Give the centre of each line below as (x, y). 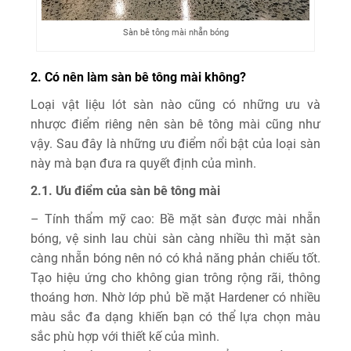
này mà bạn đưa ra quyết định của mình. (143, 163)
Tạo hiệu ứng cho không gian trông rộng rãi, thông (175, 277)
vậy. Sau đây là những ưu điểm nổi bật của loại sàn (175, 143)
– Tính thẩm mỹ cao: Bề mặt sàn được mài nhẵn (175, 219)
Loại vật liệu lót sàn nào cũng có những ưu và (175, 104)
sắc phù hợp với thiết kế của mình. (125, 336)
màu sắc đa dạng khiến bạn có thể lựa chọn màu (175, 317)
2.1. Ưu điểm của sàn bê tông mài (125, 190)
